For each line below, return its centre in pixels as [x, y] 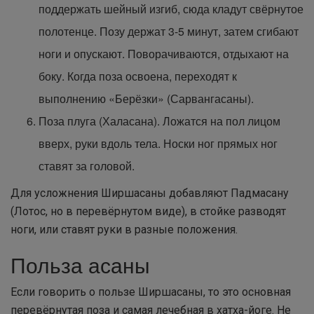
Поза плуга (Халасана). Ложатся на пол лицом [159, 121]
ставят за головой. [87, 166]
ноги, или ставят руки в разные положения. [124, 230]
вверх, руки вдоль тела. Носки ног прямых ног [158, 143]
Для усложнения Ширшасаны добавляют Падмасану [150, 193]
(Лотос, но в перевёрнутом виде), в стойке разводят [148, 211]
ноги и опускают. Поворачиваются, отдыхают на [164, 54]
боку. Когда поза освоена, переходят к [138, 76]
